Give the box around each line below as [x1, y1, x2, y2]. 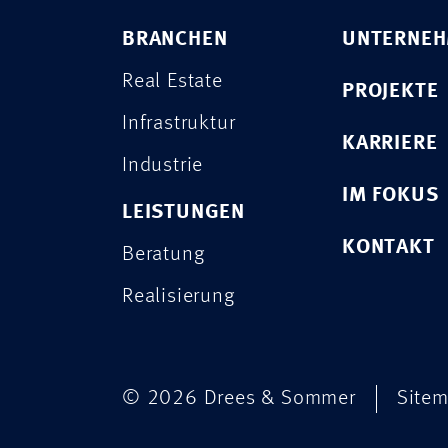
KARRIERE [342, 133, 438, 154]
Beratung [122, 244, 205, 265]
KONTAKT [342, 237, 435, 258]
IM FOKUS [342, 185, 439, 206]
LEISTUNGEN [122, 202, 245, 223]
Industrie [122, 155, 204, 176]
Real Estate [122, 71, 223, 92]
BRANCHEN [122, 29, 228, 50]
